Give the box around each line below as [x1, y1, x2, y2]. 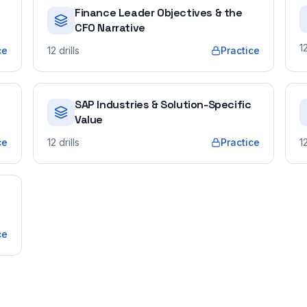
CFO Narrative [75, 21, 145, 35]
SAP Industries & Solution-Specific [75, 97, 251, 112]
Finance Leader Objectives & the [75, 5, 243, 20]
